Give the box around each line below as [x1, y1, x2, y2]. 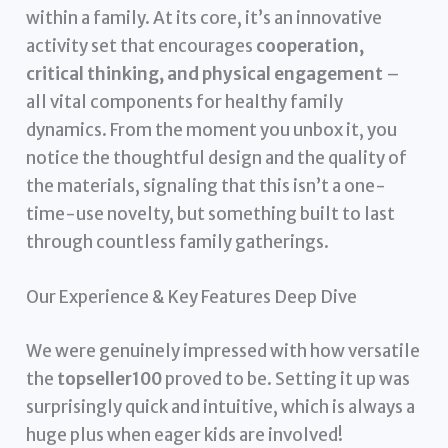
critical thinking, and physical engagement [26, 63, 384, 86]
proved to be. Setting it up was [162, 367, 411, 390]
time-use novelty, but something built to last [26, 203, 396, 226]
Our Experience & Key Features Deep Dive [26, 286, 358, 309]
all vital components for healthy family [26, 91, 344, 114]
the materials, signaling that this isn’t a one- [26, 175, 387, 198]
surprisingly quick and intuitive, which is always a [26, 395, 416, 418]
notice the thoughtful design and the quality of [26, 147, 408, 170]
